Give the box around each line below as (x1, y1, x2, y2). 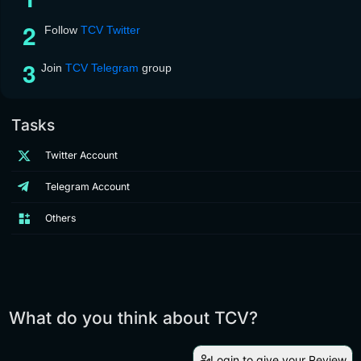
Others (44, 212, 76, 225)
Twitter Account (44, 149, 118, 162)
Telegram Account (44, 180, 130, 193)
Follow (41, 23, 81, 37)
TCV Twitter (81, 23, 140, 37)
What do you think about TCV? (8, 308, 258, 329)
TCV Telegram (65, 61, 139, 75)
